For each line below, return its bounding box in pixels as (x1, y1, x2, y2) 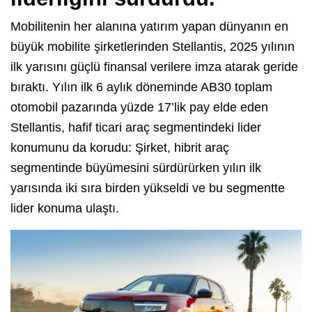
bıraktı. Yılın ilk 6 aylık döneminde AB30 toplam (10, 80, 272, 95)
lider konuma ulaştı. (10, 201, 119, 216)
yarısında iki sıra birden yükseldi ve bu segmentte (10, 181, 285, 196)
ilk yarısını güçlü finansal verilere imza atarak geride (10, 60, 298, 75)
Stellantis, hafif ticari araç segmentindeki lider (10, 120, 261, 135)
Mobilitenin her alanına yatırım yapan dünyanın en (10, 19, 288, 34)
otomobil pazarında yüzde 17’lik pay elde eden (10, 100, 268, 115)
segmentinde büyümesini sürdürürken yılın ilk (10, 161, 261, 175)
